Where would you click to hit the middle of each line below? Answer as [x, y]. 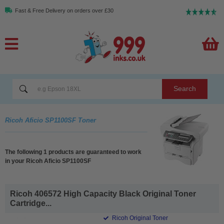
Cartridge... [31, 203]
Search [184, 89]
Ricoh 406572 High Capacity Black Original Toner [103, 193]
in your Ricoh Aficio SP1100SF [48, 161]
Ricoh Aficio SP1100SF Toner [50, 120]
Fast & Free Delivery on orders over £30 [64, 10]
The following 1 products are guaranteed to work [73, 152]
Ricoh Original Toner [139, 218]
